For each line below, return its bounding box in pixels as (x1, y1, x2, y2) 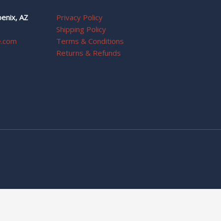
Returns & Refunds (56, 47, 121, 58)
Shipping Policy (56, 24, 106, 34)
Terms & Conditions (56, 36, 124, 46)
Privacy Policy (56, 12, 103, 22)
